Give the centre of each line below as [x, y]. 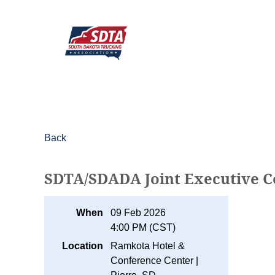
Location [83, 246]
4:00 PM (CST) [143, 227]
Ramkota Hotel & [148, 246]
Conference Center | [154, 261]
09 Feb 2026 [138, 213]
